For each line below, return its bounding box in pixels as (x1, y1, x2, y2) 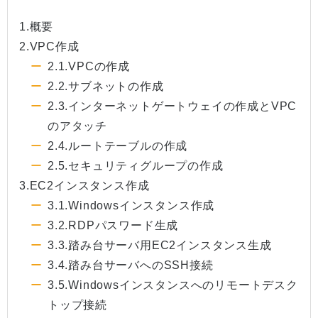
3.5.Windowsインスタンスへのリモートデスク (48, 279, 298, 292)
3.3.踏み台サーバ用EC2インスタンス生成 (48, 239, 272, 252)
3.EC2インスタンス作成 (19, 180, 150, 192)
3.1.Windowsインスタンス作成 (48, 199, 215, 212)
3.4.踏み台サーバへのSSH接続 (48, 259, 214, 272)
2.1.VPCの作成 (48, 60, 130, 73)
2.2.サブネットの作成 (48, 80, 164, 93)
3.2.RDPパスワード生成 (48, 219, 179, 232)
